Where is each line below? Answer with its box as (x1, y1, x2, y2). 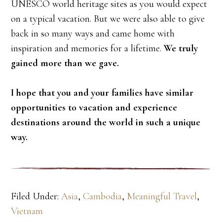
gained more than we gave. (11, 57, 119, 70)
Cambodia (83, 190, 122, 203)
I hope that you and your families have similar (11, 87, 194, 99)
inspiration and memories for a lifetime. (11, 42, 164, 55)
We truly (164, 42, 198, 55)
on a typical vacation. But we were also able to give (11, 13, 205, 25)
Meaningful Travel (127, 190, 197, 203)
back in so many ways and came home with (11, 28, 175, 40)
